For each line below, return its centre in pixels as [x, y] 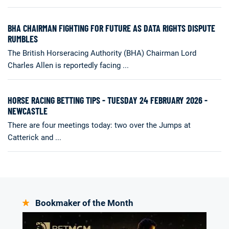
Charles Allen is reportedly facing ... [68, 65]
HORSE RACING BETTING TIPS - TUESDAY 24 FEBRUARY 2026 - [108, 100]
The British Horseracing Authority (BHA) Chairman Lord [102, 53]
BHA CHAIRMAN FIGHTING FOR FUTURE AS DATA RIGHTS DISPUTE [111, 28]
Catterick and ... [35, 137]
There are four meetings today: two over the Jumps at [99, 125]
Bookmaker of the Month [84, 203]
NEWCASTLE [28, 111]
